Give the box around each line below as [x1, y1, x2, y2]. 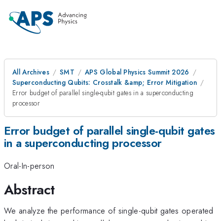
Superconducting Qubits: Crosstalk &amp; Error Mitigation [12, 77, 197, 87]
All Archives [12, 67, 49, 77]
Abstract [4, 179, 55, 200]
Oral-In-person [4, 160, 55, 172]
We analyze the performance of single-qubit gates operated [4, 204, 214, 217]
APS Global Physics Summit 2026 [84, 67, 189, 77]
